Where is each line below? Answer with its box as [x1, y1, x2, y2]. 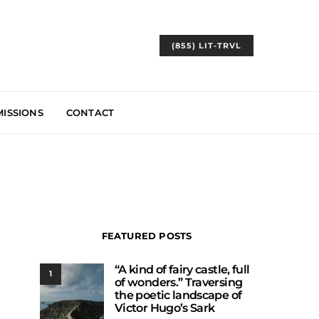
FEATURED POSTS [101, 230, 192, 241]
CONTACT [66, 106, 115, 118]
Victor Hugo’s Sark [115, 301, 215, 315]
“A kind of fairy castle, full [115, 263, 250, 276]
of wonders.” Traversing [115, 276, 243, 289]
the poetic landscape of [115, 288, 242, 302]
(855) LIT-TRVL [172, 41, 242, 51]
